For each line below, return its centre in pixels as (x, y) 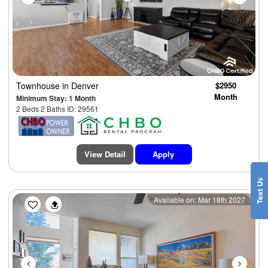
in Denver (80, 86)
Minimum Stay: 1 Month (56, 98)
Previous (53, 200)
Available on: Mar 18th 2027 (200, 199)
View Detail (105, 154)
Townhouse (39, 86)
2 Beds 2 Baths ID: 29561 (57, 109)
